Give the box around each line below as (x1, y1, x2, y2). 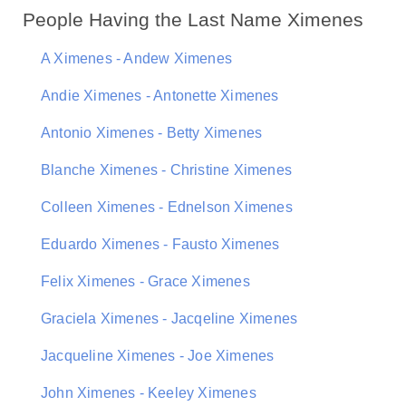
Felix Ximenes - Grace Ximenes (41, 274, 250, 289)
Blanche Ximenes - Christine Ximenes (41, 162, 292, 178)
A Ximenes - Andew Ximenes (41, 51, 232, 66)
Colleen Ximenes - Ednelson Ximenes (41, 199, 293, 215)
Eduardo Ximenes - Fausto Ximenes (41, 237, 280, 252)
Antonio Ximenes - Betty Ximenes (41, 125, 263, 140)
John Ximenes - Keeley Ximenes (41, 385, 256, 401)
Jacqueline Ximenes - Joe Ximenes (41, 348, 275, 363)
